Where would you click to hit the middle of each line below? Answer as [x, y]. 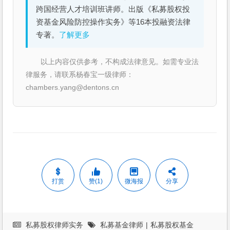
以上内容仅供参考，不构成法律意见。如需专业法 [120, 62]
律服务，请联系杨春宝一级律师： [80, 75]
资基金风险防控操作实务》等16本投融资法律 [113, 22]
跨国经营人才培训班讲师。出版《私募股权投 [113, 9]
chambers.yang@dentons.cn [73, 88]
